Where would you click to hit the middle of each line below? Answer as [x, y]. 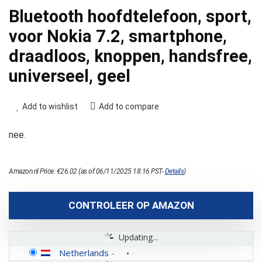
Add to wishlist [50, 107]
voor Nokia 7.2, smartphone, [118, 37]
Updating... [139, 237]
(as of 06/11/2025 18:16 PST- [121, 172]
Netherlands [84, 253]
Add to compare [129, 107]
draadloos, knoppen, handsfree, [130, 56]
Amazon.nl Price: [33, 172]
